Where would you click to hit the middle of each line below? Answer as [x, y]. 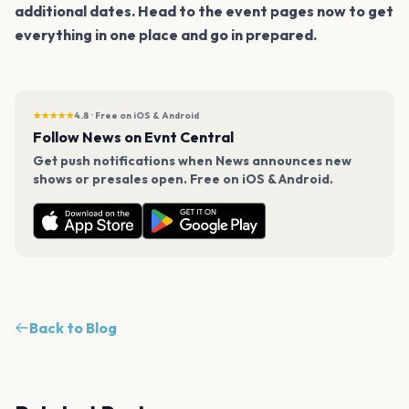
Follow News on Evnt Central [133, 136]
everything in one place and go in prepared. [166, 34]
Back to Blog [73, 327]
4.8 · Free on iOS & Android [136, 115]
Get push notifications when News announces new [192, 160]
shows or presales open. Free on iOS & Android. [183, 178]
